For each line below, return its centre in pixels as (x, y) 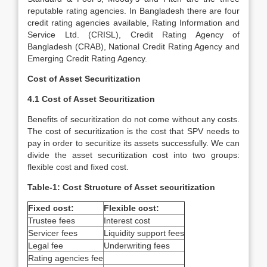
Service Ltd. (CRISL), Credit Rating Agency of (133, 35)
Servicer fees (53, 233)
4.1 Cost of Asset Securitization (91, 99)
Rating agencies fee (66, 258)
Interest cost (127, 221)
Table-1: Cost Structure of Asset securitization (121, 187)
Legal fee (46, 246)
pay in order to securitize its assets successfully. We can (133, 143)
